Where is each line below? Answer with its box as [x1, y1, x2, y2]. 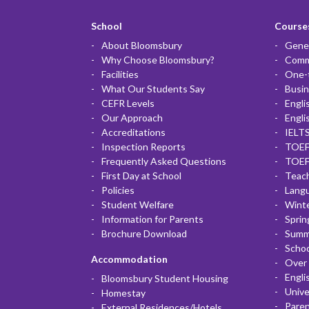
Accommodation [91, 252, 168, 265]
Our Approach [101, 111, 163, 123]
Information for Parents [101, 212, 203, 225]
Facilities [101, 68, 139, 80]
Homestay [101, 286, 146, 299]
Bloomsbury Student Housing [101, 272, 228, 284]
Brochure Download [101, 227, 187, 239]
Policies [101, 183, 134, 196]
